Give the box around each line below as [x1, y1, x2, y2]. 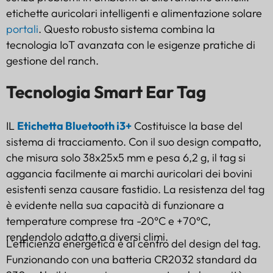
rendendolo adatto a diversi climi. [6, 229, 171, 244]
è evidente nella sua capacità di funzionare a [6, 197, 224, 212]
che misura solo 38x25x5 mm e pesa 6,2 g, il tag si [6, 150, 246, 165]
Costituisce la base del [132, 118, 243, 133]
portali [6, 21, 38, 36]
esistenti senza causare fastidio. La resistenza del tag [6, 182, 264, 196]
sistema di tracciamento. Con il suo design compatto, [6, 134, 261, 149]
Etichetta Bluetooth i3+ [17, 118, 132, 133]
